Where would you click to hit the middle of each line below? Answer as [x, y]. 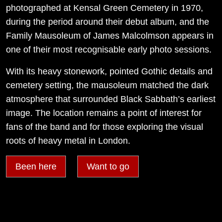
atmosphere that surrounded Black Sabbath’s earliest [111, 99]
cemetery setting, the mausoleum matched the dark [107, 85]
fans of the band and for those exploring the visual [105, 127]
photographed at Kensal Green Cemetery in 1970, [105, 8]
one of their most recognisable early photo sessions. [109, 49]
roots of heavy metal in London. [68, 140]
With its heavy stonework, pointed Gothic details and [109, 71]
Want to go [108, 166]
